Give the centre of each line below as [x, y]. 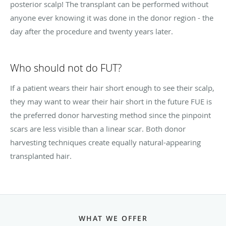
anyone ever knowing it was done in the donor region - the [112, 17]
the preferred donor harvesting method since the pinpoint [110, 115]
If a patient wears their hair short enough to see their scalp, [112, 88]
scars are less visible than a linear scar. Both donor [98, 128]
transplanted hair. [41, 156]
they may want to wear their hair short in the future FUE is [111, 101]
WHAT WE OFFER [113, 218]
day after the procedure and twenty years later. [92, 31]
